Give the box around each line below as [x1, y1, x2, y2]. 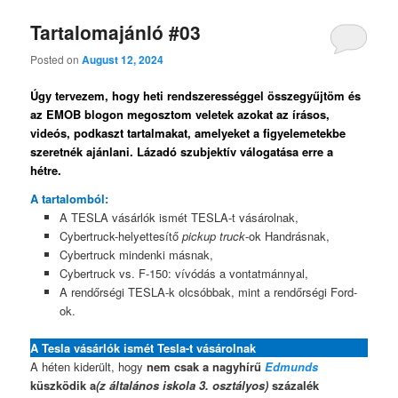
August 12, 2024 [82, 52, 164, 68]
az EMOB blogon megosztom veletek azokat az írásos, [30, 106, 330, 123]
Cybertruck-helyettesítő [59, 227, 182, 244]
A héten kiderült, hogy [30, 358, 147, 376]
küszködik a [30, 377, 97, 394]
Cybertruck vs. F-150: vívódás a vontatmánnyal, [59, 264, 308, 282]
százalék [268, 377, 320, 394]
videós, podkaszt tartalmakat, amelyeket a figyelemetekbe [30, 124, 346, 142]
